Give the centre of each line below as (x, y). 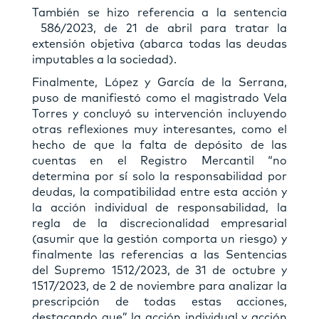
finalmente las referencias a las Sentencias (159, 255)
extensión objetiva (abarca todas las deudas (159, 44)
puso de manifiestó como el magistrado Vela (159, 98)
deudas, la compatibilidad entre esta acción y (159, 192)
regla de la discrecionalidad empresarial (159, 223)
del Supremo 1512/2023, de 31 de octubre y (159, 270)
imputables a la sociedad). (104, 59)
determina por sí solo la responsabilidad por (159, 176)
